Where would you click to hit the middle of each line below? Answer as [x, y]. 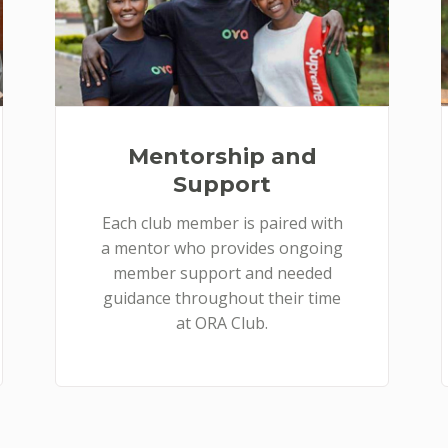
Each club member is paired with [222, 222]
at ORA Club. [222, 322]
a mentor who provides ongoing [222, 247]
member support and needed [222, 272]
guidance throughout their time [222, 297]
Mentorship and [222, 156]
